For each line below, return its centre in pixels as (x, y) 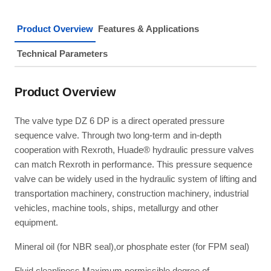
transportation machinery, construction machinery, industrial (132, 193)
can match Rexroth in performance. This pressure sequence (133, 164)
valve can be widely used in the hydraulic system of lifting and (135, 179)
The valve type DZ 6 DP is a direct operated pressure (119, 121)
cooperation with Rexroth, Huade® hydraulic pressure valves (134, 150)
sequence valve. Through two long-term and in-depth (118, 135)
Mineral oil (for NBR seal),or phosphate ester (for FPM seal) (132, 247)
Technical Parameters (62, 54)
